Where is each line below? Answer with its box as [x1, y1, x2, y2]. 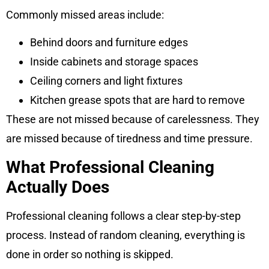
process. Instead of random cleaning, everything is [6, 228, 245, 241]
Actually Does [6, 177, 109, 197]
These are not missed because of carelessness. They [6, 113, 259, 126]
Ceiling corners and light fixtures [30, 74, 183, 88]
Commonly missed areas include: [6, 8, 164, 21]
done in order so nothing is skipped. [6, 247, 174, 261]
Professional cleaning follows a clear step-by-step [6, 209, 241, 222]
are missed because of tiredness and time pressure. [6, 132, 253, 145]
